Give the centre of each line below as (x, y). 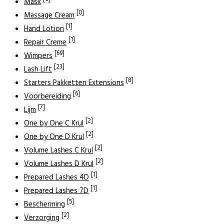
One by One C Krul (54, 123)
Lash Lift (38, 69)
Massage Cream (49, 15)
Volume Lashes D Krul (59, 164)
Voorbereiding (47, 96)
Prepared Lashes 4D (56, 177)
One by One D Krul (54, 137)
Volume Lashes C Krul (58, 150)
